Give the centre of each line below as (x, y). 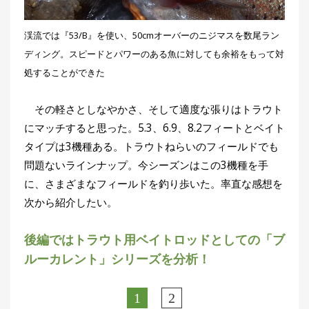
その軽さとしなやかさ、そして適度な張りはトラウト (153, 109)
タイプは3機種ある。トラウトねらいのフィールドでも (151, 146)
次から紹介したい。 (71, 202)
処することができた (64, 72)
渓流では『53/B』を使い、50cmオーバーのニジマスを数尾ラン (152, 35)
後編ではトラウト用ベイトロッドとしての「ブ (154, 239)
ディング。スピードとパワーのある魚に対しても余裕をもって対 (154, 53)
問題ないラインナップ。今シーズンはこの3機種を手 (146, 165)
